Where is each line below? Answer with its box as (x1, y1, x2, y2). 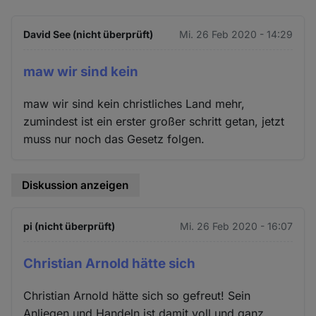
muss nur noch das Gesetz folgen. (23, 131, 205, 146)
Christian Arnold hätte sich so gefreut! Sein (23, 288, 251, 303)
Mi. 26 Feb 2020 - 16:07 (179, 220, 293, 233)
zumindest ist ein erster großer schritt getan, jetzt (23, 114, 285, 128)
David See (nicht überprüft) (23, 28, 154, 41)
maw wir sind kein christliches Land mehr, (23, 96, 245, 111)
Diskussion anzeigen (22, 178, 129, 192)
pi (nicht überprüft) (23, 220, 116, 233)
